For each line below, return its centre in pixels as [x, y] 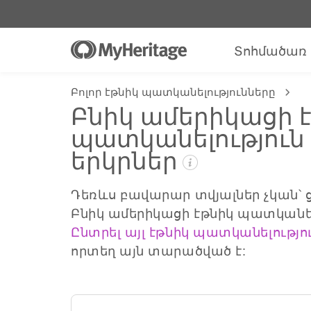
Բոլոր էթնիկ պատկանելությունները [173, 91]
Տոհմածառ [271, 50]
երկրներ [124, 159]
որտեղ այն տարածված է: [159, 250]
